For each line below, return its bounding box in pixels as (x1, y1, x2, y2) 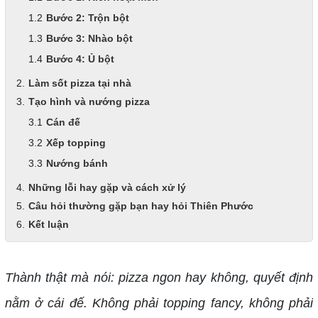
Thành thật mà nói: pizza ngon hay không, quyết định (4, 270, 314, 285)
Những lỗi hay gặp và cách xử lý (28, 182, 186, 193)
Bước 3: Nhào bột (45, 33, 133, 44)
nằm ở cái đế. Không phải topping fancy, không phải (4, 296, 314, 310)
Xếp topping (45, 137, 106, 148)
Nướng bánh (45, 158, 108, 169)
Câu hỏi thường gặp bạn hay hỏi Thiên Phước (28, 200, 253, 212)
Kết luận (28, 219, 69, 230)
